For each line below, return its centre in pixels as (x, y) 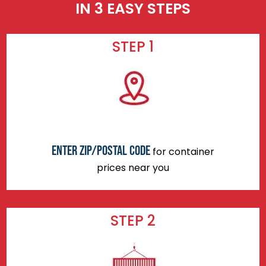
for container (182, 152)
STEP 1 (133, 47)
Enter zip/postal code (101, 151)
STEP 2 (133, 220)
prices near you (133, 168)
